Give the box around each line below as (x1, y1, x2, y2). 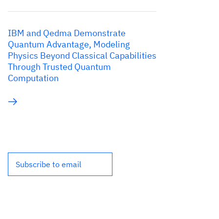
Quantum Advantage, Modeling (8, 39, 130, 50)
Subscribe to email (16, 159, 81, 169)
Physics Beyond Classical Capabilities (8, 50, 156, 61)
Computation (8, 72, 59, 84)
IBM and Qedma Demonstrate (8, 27, 126, 39)
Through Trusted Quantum (8, 61, 111, 72)
